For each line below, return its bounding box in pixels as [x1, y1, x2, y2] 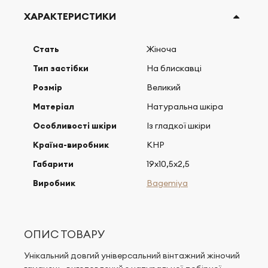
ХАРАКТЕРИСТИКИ [24, 10, 116, 22]
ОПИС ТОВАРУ [24, 227, 105, 241]
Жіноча [147, 44, 176, 54]
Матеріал [33, 101, 74, 112]
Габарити [33, 159, 74, 169]
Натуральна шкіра [147, 101, 223, 112]
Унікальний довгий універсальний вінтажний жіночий [24, 250, 240, 261]
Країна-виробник [33, 139, 109, 150]
